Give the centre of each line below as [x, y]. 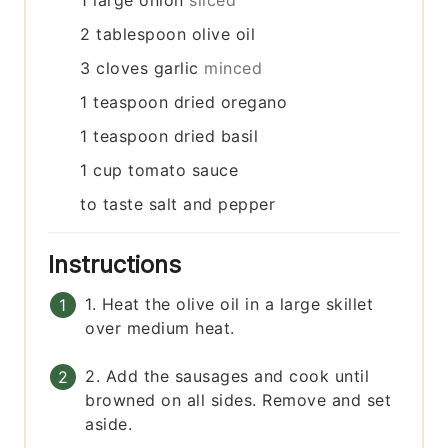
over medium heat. [160, 328]
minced [233, 68]
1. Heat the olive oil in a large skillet [229, 304]
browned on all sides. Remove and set [238, 400]
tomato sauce [183, 170]
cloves [122, 68]
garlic [176, 68]
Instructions [118, 265]
